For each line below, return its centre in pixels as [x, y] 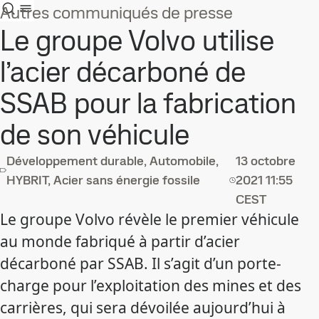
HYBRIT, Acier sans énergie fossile [103, 180]
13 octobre [265, 161]
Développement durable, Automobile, [112, 161]
